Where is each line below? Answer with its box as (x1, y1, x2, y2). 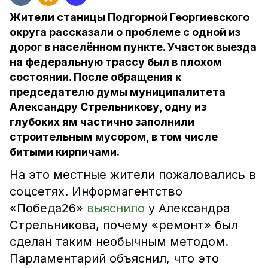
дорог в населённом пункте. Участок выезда (10, 41, 257, 53)
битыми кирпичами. (10, 145, 120, 158)
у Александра (148, 201, 230, 215)
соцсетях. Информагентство (10, 184, 182, 199)
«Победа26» (10, 201, 87, 215)
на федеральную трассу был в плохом (10, 56, 222, 68)
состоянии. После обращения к (10, 71, 181, 83)
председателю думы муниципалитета (10, 86, 226, 98)
